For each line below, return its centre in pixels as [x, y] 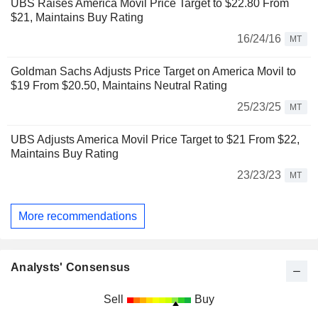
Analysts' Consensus [71, 268]
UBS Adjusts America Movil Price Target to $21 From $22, [155, 139]
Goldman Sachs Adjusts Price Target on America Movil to [153, 71]
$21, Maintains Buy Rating [77, 17]
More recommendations [78, 216]
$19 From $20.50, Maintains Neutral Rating [119, 86]
